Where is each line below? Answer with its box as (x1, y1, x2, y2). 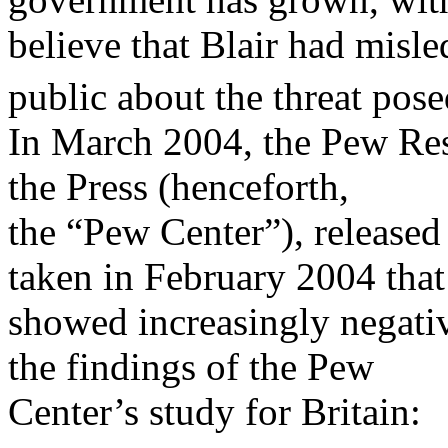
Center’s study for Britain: (8, 390, 421, 434)
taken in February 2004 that (8, 255, 445, 299)
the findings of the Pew (8, 345, 374, 389)
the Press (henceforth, (8, 165, 349, 209)
